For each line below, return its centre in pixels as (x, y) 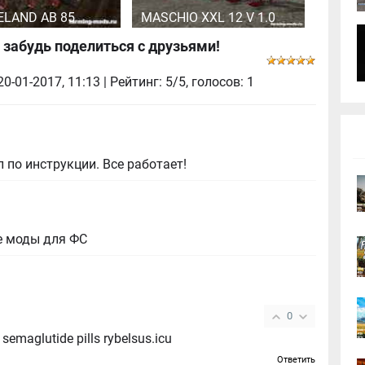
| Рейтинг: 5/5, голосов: (176, 82)
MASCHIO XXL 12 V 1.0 (208, 17)
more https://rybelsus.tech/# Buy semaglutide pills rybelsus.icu (138, 338)
